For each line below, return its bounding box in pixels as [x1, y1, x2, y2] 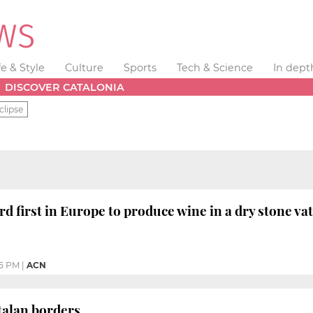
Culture [65, 61, 104, 74]
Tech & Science [176, 61, 253, 74]
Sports [123, 61, 156, 74]
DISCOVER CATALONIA [5, 80, 125, 94]
